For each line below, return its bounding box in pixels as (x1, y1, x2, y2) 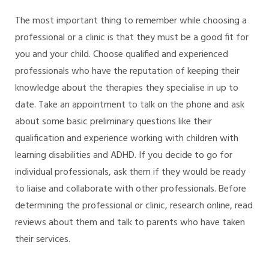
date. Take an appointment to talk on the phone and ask (15, 97, 244, 113)
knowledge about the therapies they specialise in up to (15, 80, 238, 97)
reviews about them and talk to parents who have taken (15, 215, 245, 231)
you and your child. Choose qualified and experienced (15, 47, 228, 63)
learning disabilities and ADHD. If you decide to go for (15, 148, 232, 164)
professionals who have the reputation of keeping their (15, 64, 240, 80)
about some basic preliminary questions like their (15, 114, 212, 130)
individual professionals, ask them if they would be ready (15, 165, 246, 181)
